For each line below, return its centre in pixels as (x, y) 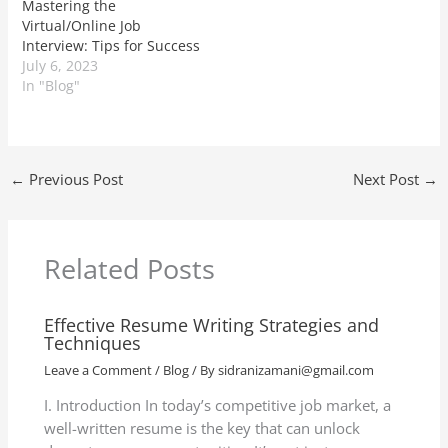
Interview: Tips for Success (111, 45)
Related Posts (130, 268)
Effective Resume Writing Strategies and (212, 324)
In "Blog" (51, 85)
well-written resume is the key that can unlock (202, 427)
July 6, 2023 (60, 65)
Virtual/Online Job (82, 25)
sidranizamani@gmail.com (296, 370)
